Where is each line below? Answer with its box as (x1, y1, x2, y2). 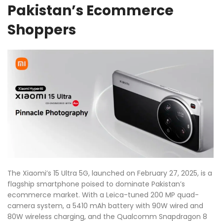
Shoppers (7, 20, 76, 40)
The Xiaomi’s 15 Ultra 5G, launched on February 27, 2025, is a (7, 168, 212, 178)
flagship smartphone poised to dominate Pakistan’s (7, 179, 185, 189)
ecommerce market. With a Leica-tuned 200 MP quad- (7, 189, 199, 200)
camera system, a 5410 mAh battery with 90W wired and (7, 200, 203, 211)
